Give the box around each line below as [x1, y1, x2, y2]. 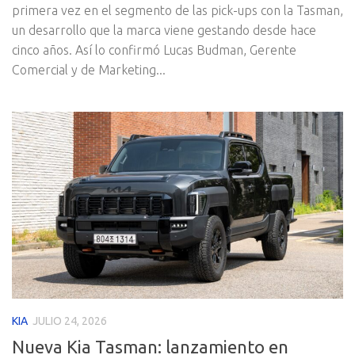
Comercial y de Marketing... [12, 62, 166, 77]
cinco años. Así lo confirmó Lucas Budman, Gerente [12, 42, 296, 57]
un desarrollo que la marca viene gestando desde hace [12, 22, 316, 37]
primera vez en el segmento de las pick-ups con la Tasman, [12, 2, 343, 17]
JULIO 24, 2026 [32, 314, 107, 327]
